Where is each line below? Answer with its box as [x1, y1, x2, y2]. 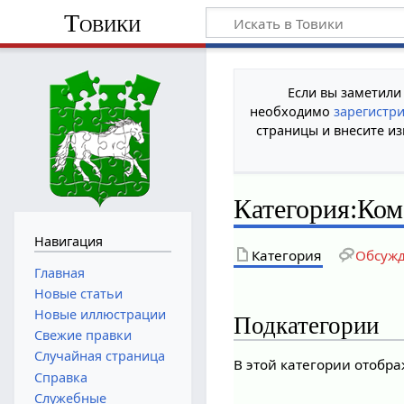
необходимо [250, 102, 335, 120]
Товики [64, 8, 142, 37]
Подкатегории [234, 311, 380, 339]
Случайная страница [33, 347, 165, 365]
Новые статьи [33, 284, 123, 302]
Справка [33, 368, 87, 386]
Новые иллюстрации [33, 305, 166, 323]
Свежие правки [33, 326, 132, 344]
